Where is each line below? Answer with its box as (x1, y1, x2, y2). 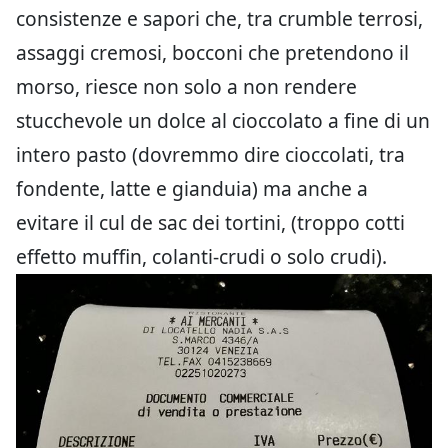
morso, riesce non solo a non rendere (16, 73, 357, 100)
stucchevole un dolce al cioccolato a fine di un (16, 107, 430, 134)
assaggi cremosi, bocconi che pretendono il (16, 39, 409, 66)
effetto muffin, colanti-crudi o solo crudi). (16, 243, 387, 270)
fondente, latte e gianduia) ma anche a (16, 175, 368, 202)
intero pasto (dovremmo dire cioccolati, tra (16, 141, 405, 168)
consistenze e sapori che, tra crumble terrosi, (16, 5, 423, 32)
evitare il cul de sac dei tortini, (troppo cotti (16, 209, 405, 236)
